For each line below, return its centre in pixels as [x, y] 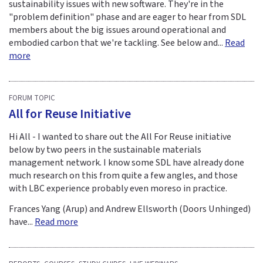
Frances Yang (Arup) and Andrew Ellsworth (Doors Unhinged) [130, 209]
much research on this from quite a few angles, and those [123, 175]
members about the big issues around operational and [117, 30]
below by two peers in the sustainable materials [105, 149]
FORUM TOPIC [32, 98]
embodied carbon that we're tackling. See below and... [117, 43]
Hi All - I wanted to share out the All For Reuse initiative [120, 136]
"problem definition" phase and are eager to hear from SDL [127, 17]
